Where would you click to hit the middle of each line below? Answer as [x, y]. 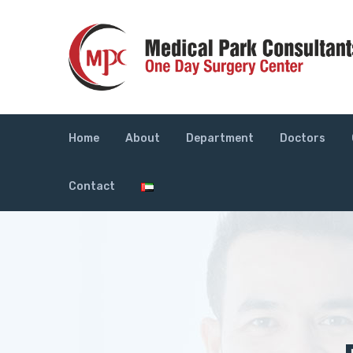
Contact [92, 186]
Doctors [303, 138]
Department [220, 138]
